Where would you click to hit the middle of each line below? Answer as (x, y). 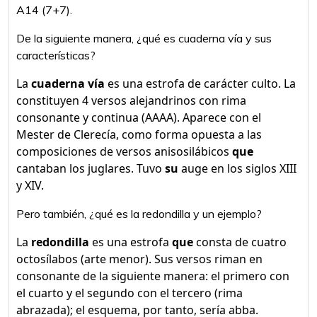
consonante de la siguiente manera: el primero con (153, 276)
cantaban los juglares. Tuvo (91, 168)
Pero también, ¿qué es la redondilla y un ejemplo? (139, 214)
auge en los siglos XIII (237, 168)
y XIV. (30, 185)
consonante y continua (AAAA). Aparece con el (139, 117)
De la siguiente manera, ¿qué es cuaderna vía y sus (144, 38)
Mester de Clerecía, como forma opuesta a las (139, 134)
